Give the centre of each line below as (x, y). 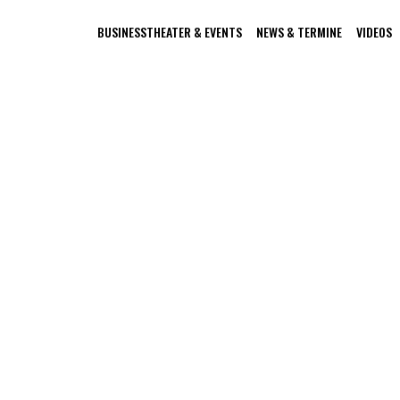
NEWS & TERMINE (299, 32)
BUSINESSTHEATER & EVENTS (170, 32)
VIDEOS (374, 32)
